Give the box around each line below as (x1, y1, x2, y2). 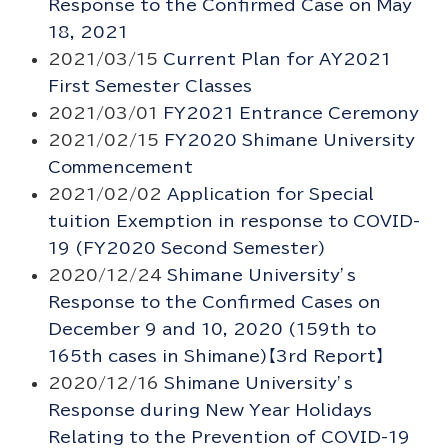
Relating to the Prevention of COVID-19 (47, 429, 410, 446)
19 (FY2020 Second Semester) (47, 240, 326, 257)
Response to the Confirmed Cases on (47, 294, 381, 311)
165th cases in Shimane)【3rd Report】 (47, 348, 384, 365)
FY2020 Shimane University (163, 132, 415, 149)
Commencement (47, 159, 193, 176)
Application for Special (166, 186, 374, 203)
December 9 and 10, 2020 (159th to (47, 321, 376, 338)
